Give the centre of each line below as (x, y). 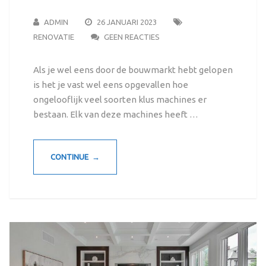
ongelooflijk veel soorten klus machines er (120, 100)
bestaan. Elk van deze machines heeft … (115, 115)
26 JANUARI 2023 (126, 22)
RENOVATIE (53, 37)
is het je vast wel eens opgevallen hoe (110, 85)
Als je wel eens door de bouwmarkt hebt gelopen (133, 70)
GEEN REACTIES (132, 37)
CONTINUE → (75, 157)
